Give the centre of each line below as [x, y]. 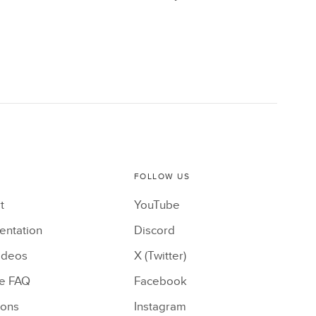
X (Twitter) [160, 256]
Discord [154, 230]
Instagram [160, 306]
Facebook [160, 281]
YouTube [157, 205]
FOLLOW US [162, 176]
